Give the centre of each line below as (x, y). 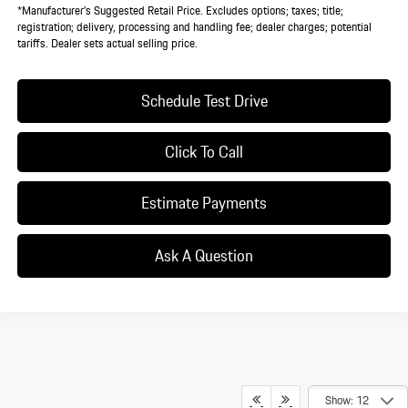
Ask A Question (204, 255)
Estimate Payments (204, 202)
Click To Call (204, 151)
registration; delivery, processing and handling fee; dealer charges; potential (194, 26)
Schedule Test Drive (204, 100)
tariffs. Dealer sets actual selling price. (107, 43)
